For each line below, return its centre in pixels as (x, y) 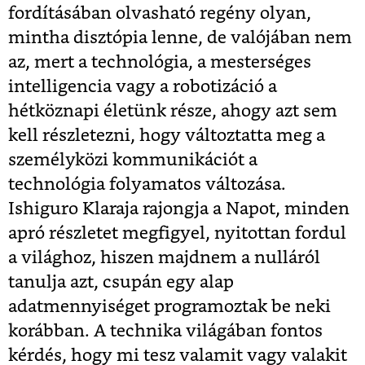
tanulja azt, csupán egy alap (121, 283)
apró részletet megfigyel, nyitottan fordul (177, 234)
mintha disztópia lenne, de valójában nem (180, 38)
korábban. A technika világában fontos (165, 332)
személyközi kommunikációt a (133, 161)
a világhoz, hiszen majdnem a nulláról (164, 258)
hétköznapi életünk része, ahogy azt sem (173, 112)
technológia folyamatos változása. (147, 185)
